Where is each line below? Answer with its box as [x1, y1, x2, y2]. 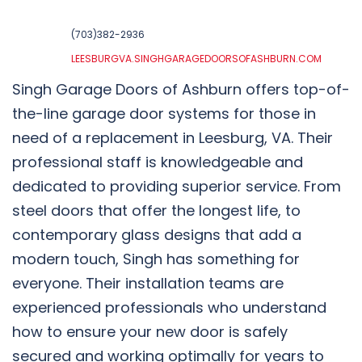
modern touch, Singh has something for [12, 248, 300, 269]
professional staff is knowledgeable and [12, 151, 303, 172]
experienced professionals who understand [12, 297, 326, 318]
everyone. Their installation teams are [12, 272, 284, 293]
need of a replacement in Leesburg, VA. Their [12, 127, 333, 148]
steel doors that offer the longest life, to [12, 200, 301, 221]
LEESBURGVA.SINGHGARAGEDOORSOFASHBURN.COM [70, 51, 322, 65]
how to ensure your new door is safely [12, 321, 288, 342]
